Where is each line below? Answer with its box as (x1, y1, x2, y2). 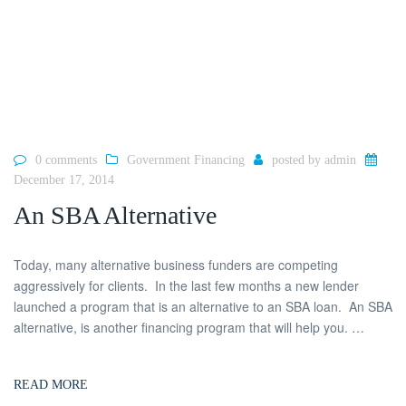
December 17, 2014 (14, 173, 114, 188)
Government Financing (127, 153, 245, 168)
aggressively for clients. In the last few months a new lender (14, 275, 359, 295)
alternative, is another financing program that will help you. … (14, 317, 364, 336)
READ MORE (14, 377, 88, 391)
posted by (272, 153, 324, 168)
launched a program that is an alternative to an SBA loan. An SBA (14, 296, 392, 315)
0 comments (35, 153, 97, 168)
